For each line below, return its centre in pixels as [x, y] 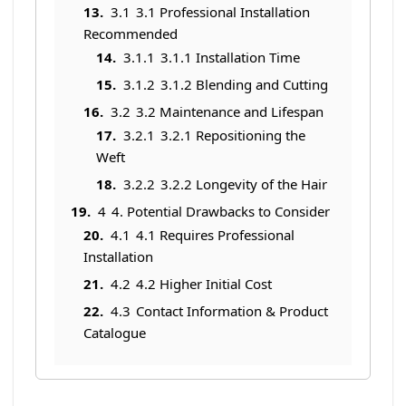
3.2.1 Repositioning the [233, 135]
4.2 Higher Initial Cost [204, 283]
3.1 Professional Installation [223, 11]
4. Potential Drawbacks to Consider [221, 211]
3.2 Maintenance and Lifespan [230, 111]
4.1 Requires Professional [215, 234]
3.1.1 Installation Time [230, 57]
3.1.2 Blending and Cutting [244, 84]
